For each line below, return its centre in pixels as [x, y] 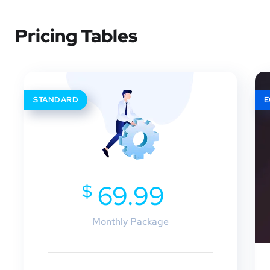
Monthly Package [131, 221]
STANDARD [56, 99]
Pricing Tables [76, 35]
